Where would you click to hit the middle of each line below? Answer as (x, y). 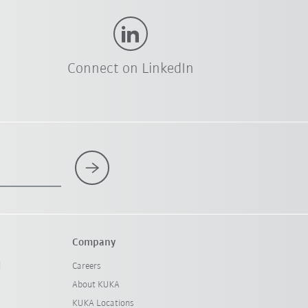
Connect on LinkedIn (130, 69)
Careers (86, 267)
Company (93, 243)
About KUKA (96, 285)
